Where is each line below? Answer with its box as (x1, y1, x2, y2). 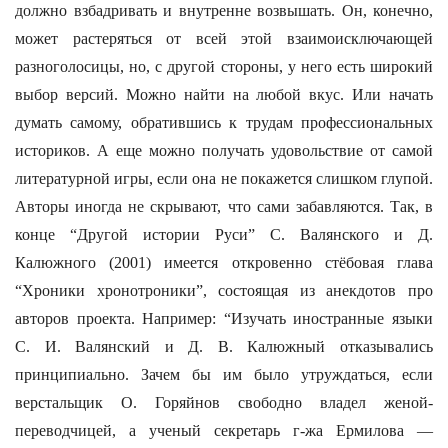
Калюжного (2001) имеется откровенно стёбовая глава (15, 254, 433, 271)
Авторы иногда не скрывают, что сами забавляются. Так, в (15, 198, 433, 215)
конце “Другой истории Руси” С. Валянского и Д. (15, 226, 433, 243)
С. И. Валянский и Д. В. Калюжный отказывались (15, 338, 433, 355)
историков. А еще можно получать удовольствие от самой (15, 142, 433, 159)
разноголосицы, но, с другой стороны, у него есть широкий (15, 58, 433, 75)
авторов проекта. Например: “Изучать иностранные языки (15, 310, 433, 327)
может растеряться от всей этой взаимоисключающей (15, 30, 433, 47)
